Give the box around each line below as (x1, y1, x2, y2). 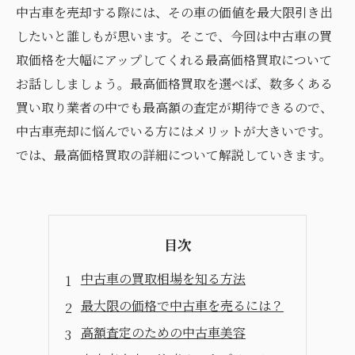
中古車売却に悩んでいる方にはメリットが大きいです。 (16, 122, 331, 140)
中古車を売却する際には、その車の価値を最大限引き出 (16, 3, 333, 21)
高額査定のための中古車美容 (80, 323, 246, 342)
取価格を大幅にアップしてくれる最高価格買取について (16, 51, 332, 69)
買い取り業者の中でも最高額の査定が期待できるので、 (16, 98, 333, 116)
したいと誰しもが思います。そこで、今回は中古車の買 (16, 27, 332, 45)
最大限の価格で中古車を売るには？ (80, 296, 284, 315)
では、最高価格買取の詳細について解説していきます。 (16, 146, 332, 164)
